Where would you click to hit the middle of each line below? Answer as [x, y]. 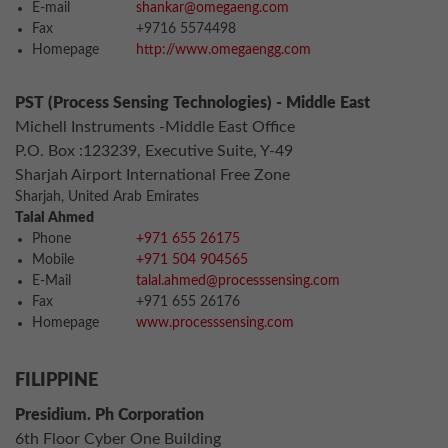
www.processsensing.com [215, 323]
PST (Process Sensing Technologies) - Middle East [192, 103]
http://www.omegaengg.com [223, 50]
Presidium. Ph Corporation [109, 415]
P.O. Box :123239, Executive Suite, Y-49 [154, 151]
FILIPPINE [56, 381]
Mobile [53, 260]
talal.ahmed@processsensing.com [238, 281]
